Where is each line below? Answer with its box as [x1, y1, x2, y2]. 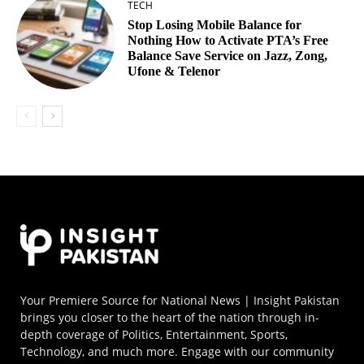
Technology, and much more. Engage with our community [20, 343, 334, 359]
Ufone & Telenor [128, 64, 221, 79]
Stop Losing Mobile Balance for [128, 18, 302, 32]
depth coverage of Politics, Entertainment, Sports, [20, 326, 288, 342]
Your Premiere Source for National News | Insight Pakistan [20, 292, 340, 308]
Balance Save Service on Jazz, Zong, [128, 49, 328, 63]
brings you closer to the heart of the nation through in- [20, 309, 319, 325]
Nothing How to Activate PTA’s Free [128, 33, 329, 48]
